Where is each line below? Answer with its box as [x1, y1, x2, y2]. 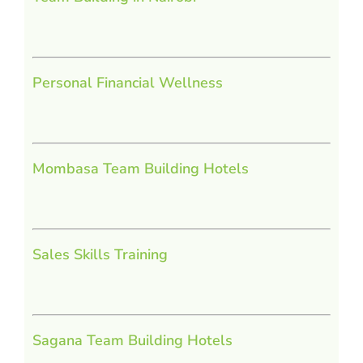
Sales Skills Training [32, 245, 168, 265]
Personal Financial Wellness [32, 73, 223, 93]
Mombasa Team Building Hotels [32, 159, 249, 179]
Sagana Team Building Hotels [32, 331, 233, 351]
